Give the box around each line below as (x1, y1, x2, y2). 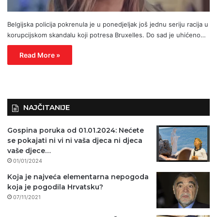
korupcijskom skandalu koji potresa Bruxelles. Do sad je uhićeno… (7, 31, 206, 39)
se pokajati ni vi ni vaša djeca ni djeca (7, 136, 142, 145)
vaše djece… (7, 146, 51, 155)
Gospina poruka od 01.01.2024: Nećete (7, 125, 144, 135)
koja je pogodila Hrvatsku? (7, 182, 103, 191)
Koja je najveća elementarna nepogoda (7, 172, 149, 181)
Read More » (19, 50, 60, 59)
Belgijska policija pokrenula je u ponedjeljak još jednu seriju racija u (7, 20, 208, 28)
